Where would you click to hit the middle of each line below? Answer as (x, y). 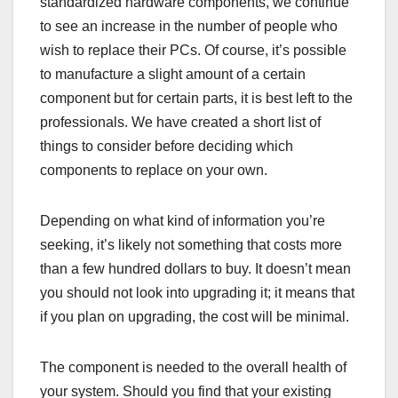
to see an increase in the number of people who (189, 27)
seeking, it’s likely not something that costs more (191, 245)
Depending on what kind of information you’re (183, 221)
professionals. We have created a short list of (180, 123)
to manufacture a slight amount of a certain (173, 75)
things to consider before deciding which (167, 147)
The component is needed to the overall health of (193, 368)
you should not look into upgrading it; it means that (197, 293)
